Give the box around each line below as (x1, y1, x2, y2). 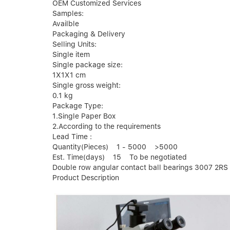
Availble (52, 20, 79, 28)
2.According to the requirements (52, 122, 161, 131)
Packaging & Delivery (52, 30, 125, 39)
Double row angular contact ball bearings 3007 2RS (52, 163, 228, 172)
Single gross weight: (52, 81, 121, 90)
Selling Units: (52, 40, 97, 49)
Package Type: (52, 102, 103, 110)
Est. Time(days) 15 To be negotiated (52, 153, 195, 162)
